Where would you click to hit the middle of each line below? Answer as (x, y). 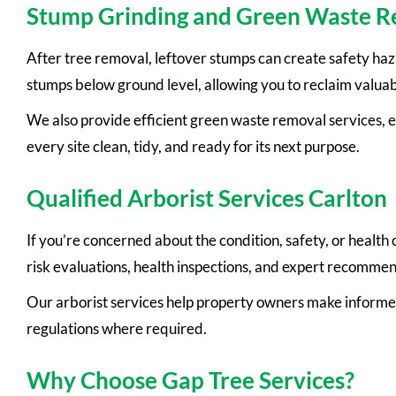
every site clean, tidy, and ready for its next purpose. (193, 147)
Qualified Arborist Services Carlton (207, 198)
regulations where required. (117, 329)
